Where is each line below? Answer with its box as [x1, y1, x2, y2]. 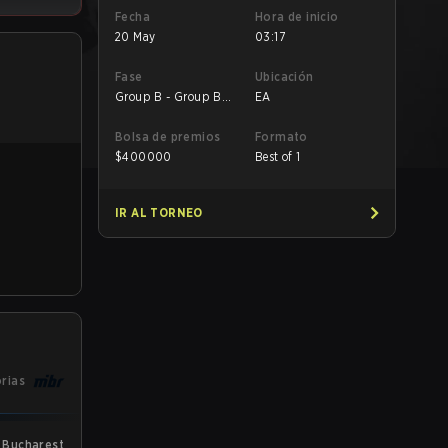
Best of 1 [255, 149, 301, 164]
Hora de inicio [255, 9, 339, 24]
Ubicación [255, 69, 314, 84]
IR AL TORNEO [115, 205, 203, 220]
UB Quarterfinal [115, 105, 202, 120]
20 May [115, 29, 156, 44]
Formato [255, 129, 308, 144]
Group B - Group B [115, 89, 222, 104]
